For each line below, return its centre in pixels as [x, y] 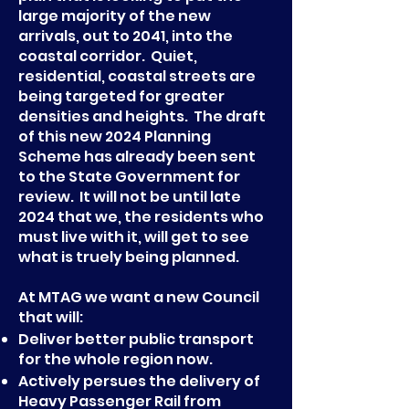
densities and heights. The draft [142, 116]
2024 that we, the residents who [141, 217]
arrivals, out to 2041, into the [126, 36]
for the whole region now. [115, 359]
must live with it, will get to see [134, 237]
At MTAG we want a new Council [139, 297]
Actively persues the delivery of [139, 381]
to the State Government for [129, 177]
